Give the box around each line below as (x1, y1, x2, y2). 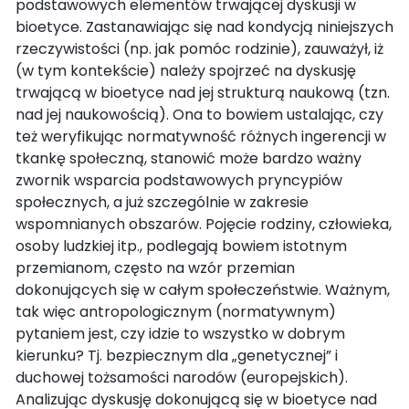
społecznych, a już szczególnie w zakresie (16, 191, 309, 213)
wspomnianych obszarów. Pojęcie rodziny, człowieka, (16, 213, 392, 235)
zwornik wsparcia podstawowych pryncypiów (16, 169, 342, 191)
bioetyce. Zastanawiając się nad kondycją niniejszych (16, 16, 393, 37)
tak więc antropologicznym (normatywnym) (16, 300, 336, 322)
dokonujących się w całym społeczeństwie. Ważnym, (16, 278, 390, 300)
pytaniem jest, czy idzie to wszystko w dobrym (16, 322, 345, 344)
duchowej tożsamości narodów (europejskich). (16, 366, 348, 388)
